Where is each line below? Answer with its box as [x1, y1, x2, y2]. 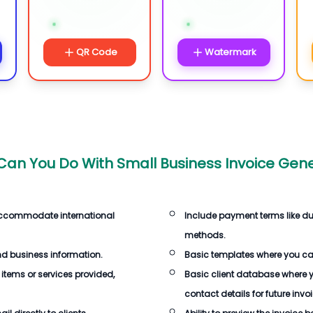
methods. [184, 229, 226, 241]
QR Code [75, 45, 117, 59]
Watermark [205, 45, 256, 59]
